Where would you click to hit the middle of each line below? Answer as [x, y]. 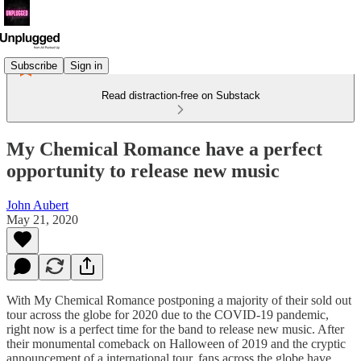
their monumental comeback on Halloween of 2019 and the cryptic [176, 343]
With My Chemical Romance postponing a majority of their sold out [179, 300]
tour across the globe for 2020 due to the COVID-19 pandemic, [168, 314]
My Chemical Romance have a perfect [164, 149]
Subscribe [34, 65]
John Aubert [37, 205]
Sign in [86, 65]
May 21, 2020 [42, 219]
